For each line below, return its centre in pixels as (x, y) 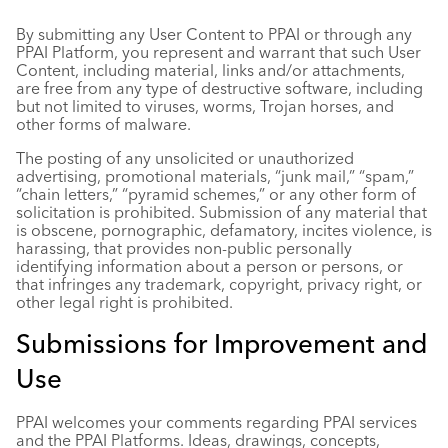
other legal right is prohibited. (124, 302)
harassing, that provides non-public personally (184, 248)
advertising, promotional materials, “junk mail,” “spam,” (215, 176)
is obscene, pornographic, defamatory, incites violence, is (224, 230)
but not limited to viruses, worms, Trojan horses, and (205, 106)
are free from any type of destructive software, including (219, 88)
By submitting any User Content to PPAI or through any (214, 34)
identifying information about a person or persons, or (209, 266)
